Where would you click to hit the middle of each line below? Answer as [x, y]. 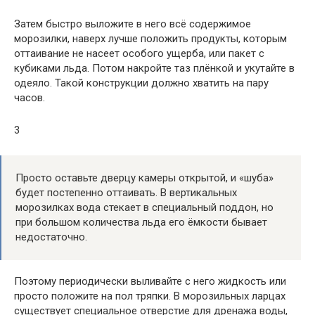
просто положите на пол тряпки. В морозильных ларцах [150, 296]
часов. [30, 98]
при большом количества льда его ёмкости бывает [141, 222]
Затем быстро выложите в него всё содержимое [133, 24]
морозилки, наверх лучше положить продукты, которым [150, 39]
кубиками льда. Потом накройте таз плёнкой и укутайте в [154, 68]
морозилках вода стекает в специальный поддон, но [144, 207]
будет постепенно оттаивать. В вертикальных [126, 193]
